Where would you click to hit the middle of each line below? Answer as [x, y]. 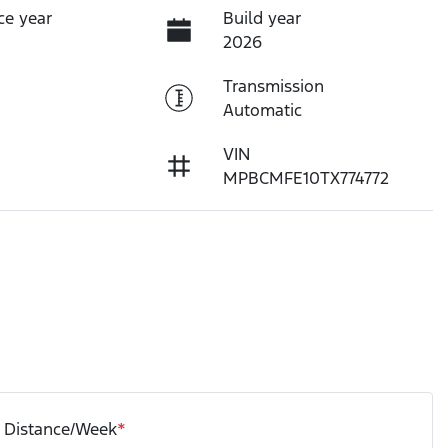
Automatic [262, 109]
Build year [261, 17]
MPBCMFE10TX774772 [305, 177]
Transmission [273, 85]
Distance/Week [60, 428]
